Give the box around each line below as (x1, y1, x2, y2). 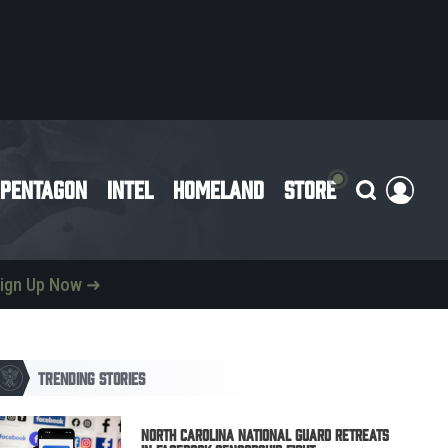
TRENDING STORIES (38, 367, 146, 388)
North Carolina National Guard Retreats (140, 425, 389, 444)
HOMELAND (173, 173, 265, 203)
